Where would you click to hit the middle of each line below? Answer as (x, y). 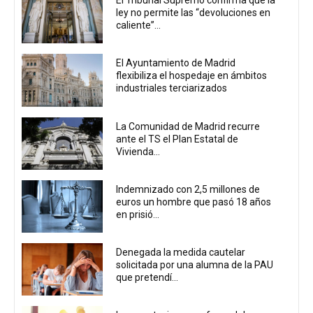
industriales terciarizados (172, 88)
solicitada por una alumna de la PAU (195, 265)
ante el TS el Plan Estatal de (177, 139)
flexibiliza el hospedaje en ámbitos (192, 76)
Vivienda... (138, 151)
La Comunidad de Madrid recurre (188, 126)
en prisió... (138, 214)
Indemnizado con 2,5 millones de (188, 189)
